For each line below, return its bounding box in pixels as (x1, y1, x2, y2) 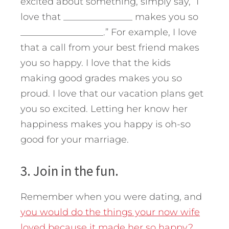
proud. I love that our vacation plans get (20, 87, 203, 99)
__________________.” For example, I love (20, 26, 197, 38)
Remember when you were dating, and (20, 191, 202, 202)
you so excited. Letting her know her (20, 103, 188, 114)
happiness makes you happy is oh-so (20, 118, 191, 130)
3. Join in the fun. (20, 162, 119, 179)
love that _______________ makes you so (20, 11, 198, 22)
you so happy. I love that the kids (20, 57, 171, 68)
